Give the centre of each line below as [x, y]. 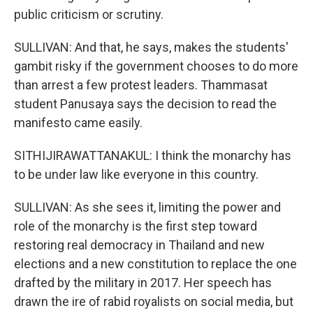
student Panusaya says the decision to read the [145, 104]
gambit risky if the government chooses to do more [156, 66]
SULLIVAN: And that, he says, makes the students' [151, 47]
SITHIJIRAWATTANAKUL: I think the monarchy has [153, 155]
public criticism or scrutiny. [89, 14]
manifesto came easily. [78, 123]
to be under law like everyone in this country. [136, 174]
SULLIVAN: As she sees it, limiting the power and [147, 207]
